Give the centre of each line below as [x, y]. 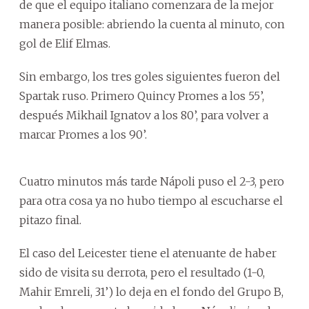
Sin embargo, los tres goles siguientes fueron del [150, 76]
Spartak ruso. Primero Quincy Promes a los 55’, [142, 96]
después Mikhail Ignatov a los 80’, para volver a [144, 115]
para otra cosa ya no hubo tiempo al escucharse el [151, 200]
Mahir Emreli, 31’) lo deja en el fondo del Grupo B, [151, 291]
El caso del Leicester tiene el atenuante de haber [148, 253]
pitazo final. [50, 220]
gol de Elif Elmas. [65, 43]
